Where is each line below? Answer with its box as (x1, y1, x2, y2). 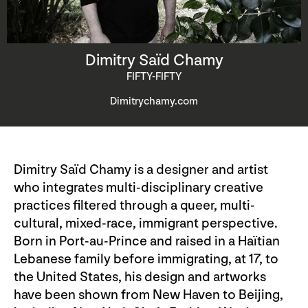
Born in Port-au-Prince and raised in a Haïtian (14, 232, 280, 250)
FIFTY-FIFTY (126, 69, 181, 83)
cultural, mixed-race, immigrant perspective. (14, 214, 278, 232)
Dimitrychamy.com (110, 94, 198, 108)
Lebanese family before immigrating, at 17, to (14, 250, 278, 267)
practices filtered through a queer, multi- (14, 197, 255, 214)
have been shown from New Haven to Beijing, (14, 286, 283, 303)
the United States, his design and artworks (14, 268, 266, 285)
